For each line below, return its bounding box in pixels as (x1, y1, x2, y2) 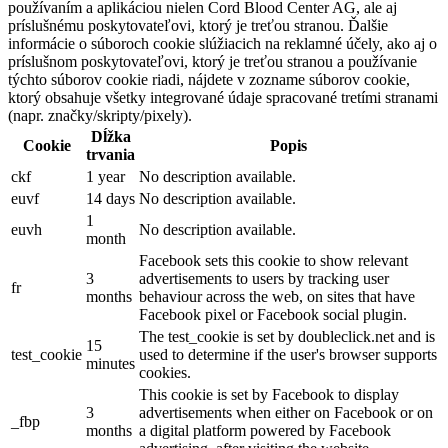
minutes (86, 355, 135, 373)
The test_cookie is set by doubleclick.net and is (139, 328, 435, 346)
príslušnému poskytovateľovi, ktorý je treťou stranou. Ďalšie (8, 17, 388, 35)
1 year (86, 168, 125, 186)
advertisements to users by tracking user (139, 270, 389, 288)
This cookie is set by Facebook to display (139, 386, 399, 404)
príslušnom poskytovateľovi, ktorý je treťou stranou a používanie (8, 53, 417, 71)
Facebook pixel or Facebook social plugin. (139, 306, 407, 324)
